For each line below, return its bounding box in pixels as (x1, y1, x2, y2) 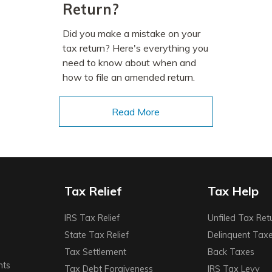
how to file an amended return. (62, 71, 195, 84)
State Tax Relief (64, 229, 129, 241)
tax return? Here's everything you (62, 42, 208, 55)
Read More (112, 106, 160, 118)
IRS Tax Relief (64, 212, 120, 224)
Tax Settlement (64, 246, 127, 258)
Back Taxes (207, 246, 254, 258)
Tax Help (207, 183, 259, 199)
